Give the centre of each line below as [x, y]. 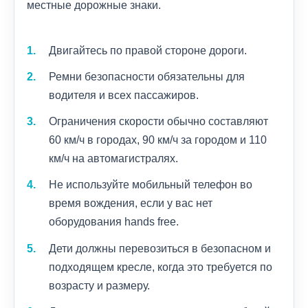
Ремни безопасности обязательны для [147, 77]
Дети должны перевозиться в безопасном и [160, 248]
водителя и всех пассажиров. [124, 95]
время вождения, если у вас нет [131, 203]
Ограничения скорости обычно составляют [158, 122]
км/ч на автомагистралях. [113, 159]
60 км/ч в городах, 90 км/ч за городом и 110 [158, 140]
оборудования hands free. [114, 222]
